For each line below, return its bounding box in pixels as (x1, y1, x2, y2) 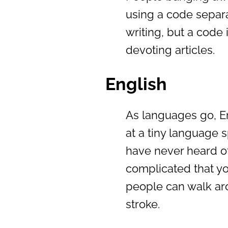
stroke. (126, 197, 160, 211)
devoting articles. (126, 43, 215, 56)
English (105, 73, 167, 94)
